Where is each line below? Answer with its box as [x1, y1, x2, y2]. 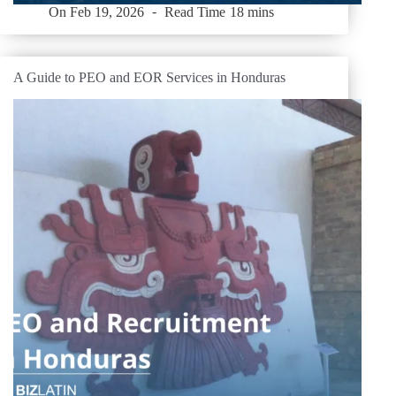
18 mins [229, 4, 274, 19]
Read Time [164, 4, 226, 19]
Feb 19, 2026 [70, 4, 145, 19]
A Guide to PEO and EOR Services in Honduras [13, 70, 286, 86]
